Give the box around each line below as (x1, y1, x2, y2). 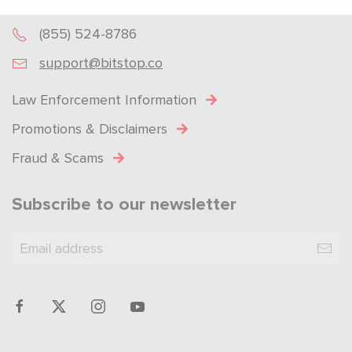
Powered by (138, 16, 195, 27)
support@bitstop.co (39, 53, 163, 71)
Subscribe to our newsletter (12, 192, 236, 215)
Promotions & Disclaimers (12, 119, 167, 137)
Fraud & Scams (12, 148, 104, 167)
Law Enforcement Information (12, 90, 196, 108)
